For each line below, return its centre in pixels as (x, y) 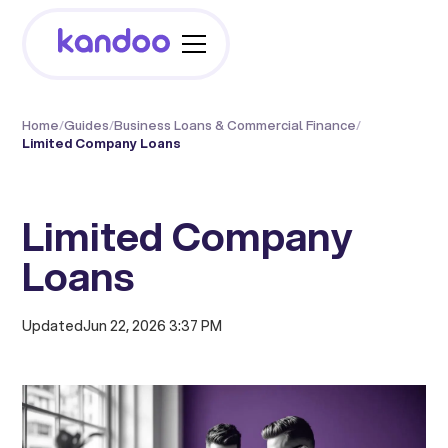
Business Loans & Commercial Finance (235, 125)
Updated (53, 326)
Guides (87, 125)
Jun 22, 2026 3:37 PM (153, 326)
